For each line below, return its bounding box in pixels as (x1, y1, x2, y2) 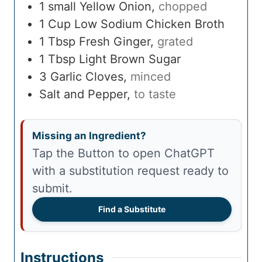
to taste (134, 87, 176, 102)
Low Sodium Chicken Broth (74, 17, 225, 32)
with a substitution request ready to (32, 164, 229, 178)
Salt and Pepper (39, 87, 127, 102)
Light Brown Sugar (79, 52, 181, 67)
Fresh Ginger (79, 35, 150, 49)
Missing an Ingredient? (32, 130, 146, 142)
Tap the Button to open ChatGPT (32, 146, 39, 161)
